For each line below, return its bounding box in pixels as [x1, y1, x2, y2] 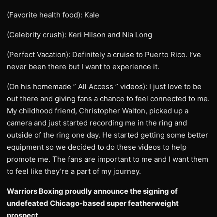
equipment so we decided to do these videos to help [7, 142, 186, 152]
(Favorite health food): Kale [7, 10, 99, 19]
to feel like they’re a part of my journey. [7, 167, 141, 176]
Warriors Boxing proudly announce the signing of [7, 186, 178, 196]
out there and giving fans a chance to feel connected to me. [7, 94, 210, 103]
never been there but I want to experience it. [7, 62, 159, 71]
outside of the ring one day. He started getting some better [7, 130, 208, 139]
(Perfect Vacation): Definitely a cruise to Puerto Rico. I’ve [7, 50, 201, 59]
